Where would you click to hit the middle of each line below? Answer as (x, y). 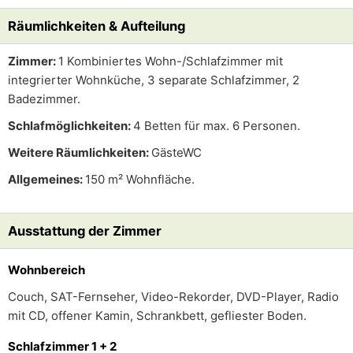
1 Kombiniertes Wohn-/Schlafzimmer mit (171, 61)
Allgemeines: (46, 179)
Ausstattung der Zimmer (85, 231)
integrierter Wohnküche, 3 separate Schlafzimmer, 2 (154, 80)
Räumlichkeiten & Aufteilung (97, 26)
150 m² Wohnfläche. (140, 179)
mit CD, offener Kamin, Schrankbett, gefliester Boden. (157, 316)
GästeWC (176, 152)
